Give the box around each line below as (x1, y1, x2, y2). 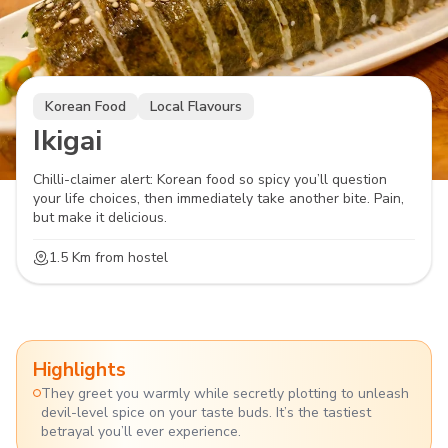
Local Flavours (150, 97, 242, 116)
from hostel (91, 248, 168, 267)
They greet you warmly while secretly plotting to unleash (41, 384, 409, 403)
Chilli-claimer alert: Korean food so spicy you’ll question (33, 170, 387, 189)
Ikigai (33, 122, 102, 160)
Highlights (33, 357, 126, 383)
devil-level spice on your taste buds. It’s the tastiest (41, 403, 371, 422)
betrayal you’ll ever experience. (41, 422, 241, 441)
